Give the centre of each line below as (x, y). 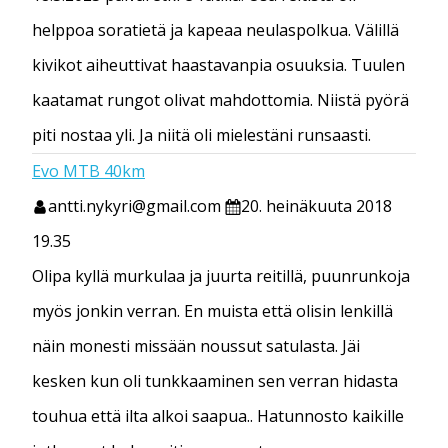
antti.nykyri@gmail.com (136, 205)
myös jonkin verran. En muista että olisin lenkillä (212, 310)
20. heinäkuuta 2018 (316, 205)
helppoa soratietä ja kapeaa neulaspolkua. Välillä (215, 29)
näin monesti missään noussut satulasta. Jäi (196, 345)
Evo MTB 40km (88, 170)
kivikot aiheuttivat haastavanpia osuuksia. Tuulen (218, 64)
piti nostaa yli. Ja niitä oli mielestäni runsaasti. (201, 134)
